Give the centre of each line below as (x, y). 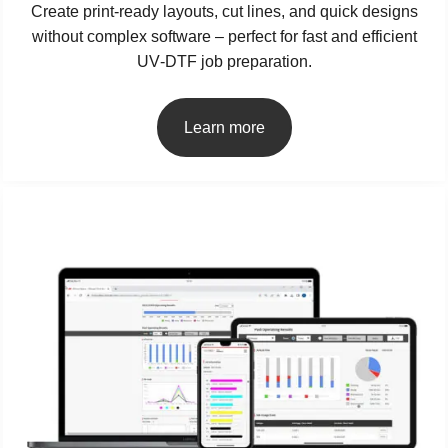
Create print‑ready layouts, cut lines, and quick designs (224, 11)
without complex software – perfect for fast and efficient (224, 36)
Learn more (224, 127)
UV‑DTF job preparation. (224, 61)
